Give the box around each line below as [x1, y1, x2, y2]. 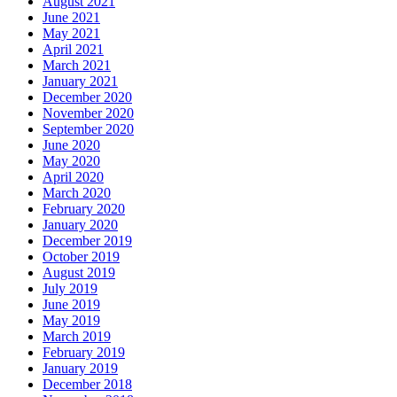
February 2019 [43, 344, 125, 360]
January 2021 [43, 73, 118, 89]
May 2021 [43, 25, 100, 41]
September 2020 [43, 121, 134, 136]
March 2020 [43, 184, 111, 200]
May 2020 [43, 152, 100, 168]
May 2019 [43, 312, 100, 328]
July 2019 [43, 280, 97, 296]
